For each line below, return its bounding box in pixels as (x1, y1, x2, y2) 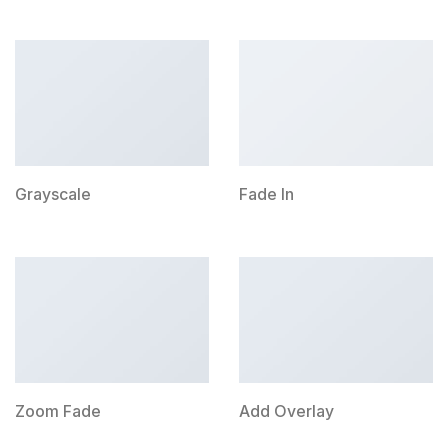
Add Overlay (239, 402, 334, 422)
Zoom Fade (15, 402, 101, 422)
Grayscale (15, 184, 91, 204)
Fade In (239, 184, 294, 204)
